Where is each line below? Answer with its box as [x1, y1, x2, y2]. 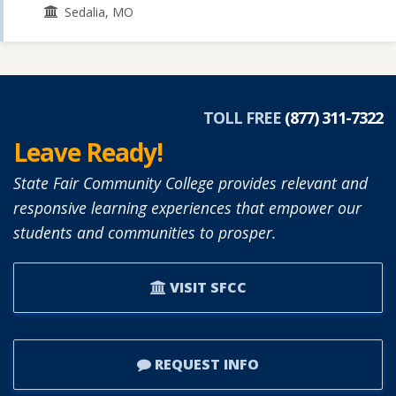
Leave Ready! [13, 134, 163, 169]
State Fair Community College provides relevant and [13, 171, 368, 194]
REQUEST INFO [151, 354, 259, 374]
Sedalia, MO [65, 3, 134, 20]
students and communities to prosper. [13, 221, 276, 243]
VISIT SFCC [165, 277, 247, 297]
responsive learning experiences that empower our [13, 196, 362, 218]
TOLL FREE [203, 106, 285, 128]
